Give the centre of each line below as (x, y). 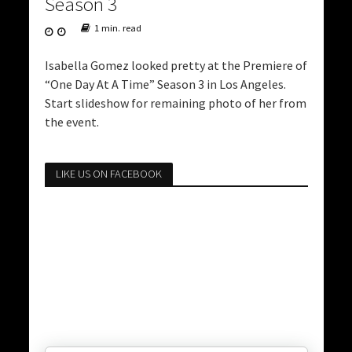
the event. (71, 122)
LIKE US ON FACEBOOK (108, 174)
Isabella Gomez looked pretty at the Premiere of (176, 66)
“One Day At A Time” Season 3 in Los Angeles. (165, 84)
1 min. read (117, 28)
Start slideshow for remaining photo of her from (175, 103)
